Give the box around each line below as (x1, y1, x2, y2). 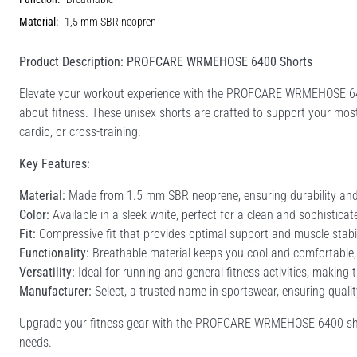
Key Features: (19, 155, 90, 171)
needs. (19, 334, 52, 350)
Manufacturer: (19, 283, 92, 299)
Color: (19, 206, 49, 222)
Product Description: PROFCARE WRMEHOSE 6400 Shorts (19, 53, 312, 69)
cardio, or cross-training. (19, 124, 141, 139)
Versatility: (19, 264, 75, 280)
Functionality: (19, 245, 89, 261)
